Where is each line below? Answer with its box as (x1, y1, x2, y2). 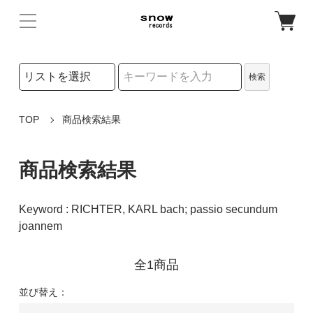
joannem (18, 219, 62, 232)
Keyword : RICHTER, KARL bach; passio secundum (18, 203, 277, 215)
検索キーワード (17, 92, 87, 103)
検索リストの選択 (17, 64, 96, 75)
